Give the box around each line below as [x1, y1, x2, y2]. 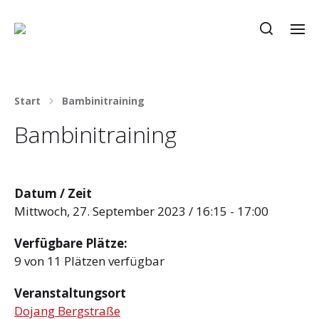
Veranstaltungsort [14, 284, 126, 301]
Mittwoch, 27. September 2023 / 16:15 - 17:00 [14, 203, 268, 219]
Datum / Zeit [14, 185, 92, 202]
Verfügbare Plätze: [14, 234, 127, 251]
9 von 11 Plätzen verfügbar [14, 252, 164, 269]
